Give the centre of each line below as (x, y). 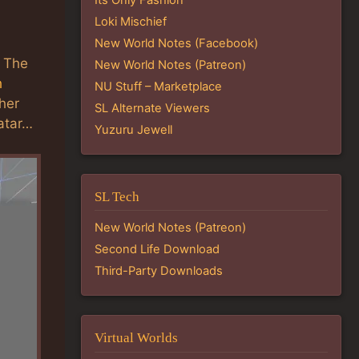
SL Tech (117, 196)
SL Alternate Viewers (152, 108)
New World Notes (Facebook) (176, 43)
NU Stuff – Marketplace (158, 86)
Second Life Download (157, 250)
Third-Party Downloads (159, 271)
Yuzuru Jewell (133, 129)
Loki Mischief (131, 21)
